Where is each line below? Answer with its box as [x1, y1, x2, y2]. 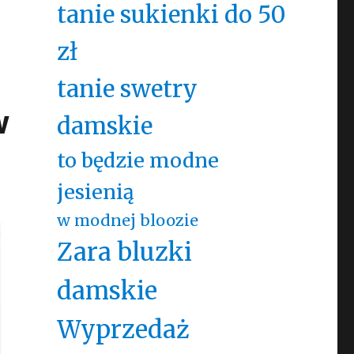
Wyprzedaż [56, 314, 190, 345]
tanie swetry [56, 74, 198, 104]
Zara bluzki [56, 237, 192, 267]
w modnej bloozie [56, 210, 198, 230]
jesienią [56, 179, 134, 205]
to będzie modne [56, 148, 219, 173]
